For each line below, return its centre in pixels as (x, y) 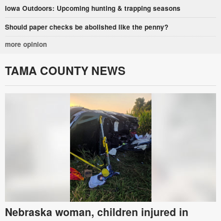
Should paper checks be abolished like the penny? (87, 27)
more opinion (26, 44)
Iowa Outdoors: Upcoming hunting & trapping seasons (93, 8)
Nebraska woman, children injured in (97, 211)
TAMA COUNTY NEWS (65, 70)
